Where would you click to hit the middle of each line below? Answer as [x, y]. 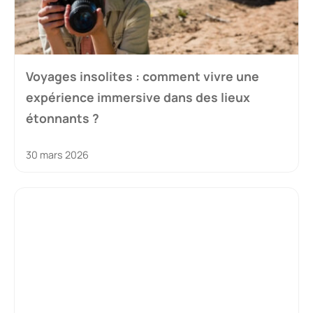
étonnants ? [63, 118]
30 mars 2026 [57, 155]
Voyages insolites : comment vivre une [143, 77]
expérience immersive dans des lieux [138, 97]
